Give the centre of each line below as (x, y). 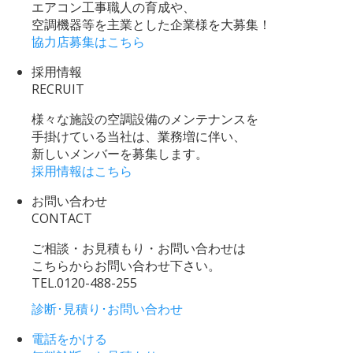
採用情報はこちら (82, 171)
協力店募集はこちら (88, 41)
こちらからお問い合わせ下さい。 (126, 265)
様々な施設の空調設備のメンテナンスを (145, 119)
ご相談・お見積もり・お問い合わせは (139, 248)
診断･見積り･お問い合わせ (107, 308)
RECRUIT (58, 89)
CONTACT (62, 218)
